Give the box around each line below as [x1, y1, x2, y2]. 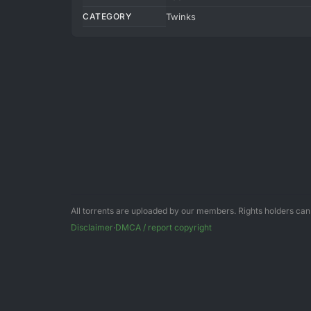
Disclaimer [71, 222, 113, 233]
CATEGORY [83, 11, 131, 22]
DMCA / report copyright [115, 222, 212, 233]
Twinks [166, 11, 196, 22]
